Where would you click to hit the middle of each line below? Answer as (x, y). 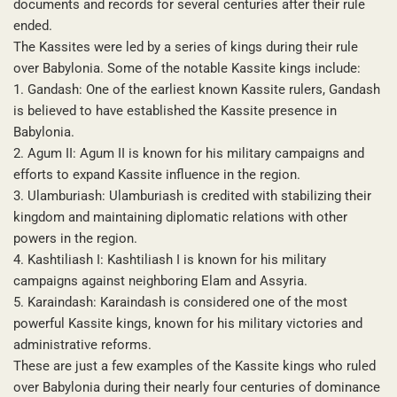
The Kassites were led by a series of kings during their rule (186, 47)
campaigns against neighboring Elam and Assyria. (160, 280)
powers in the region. (75, 238)
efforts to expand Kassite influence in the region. (157, 174)
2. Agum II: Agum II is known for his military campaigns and (189, 153)
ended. (33, 25)
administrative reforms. (82, 344)
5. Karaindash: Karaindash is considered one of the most (180, 302)
